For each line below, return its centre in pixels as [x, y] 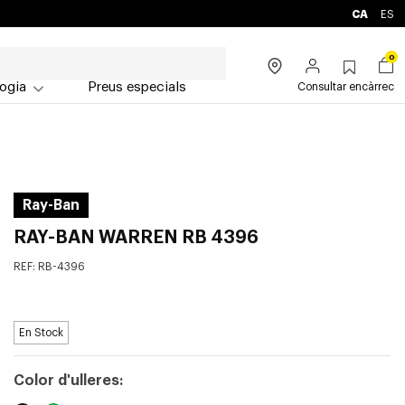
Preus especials [137, 87]
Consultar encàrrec [346, 87]
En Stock [41, 333]
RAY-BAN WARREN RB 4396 [136, 238]
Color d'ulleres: [68, 381]
